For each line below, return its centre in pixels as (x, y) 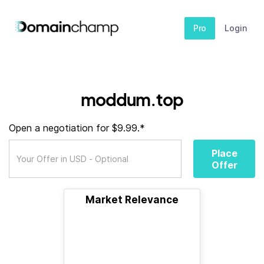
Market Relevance (132, 200)
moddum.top (132, 99)
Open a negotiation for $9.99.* (77, 128)
